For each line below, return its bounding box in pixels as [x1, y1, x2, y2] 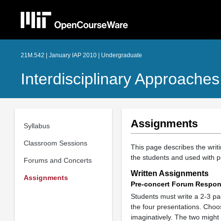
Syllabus [23, 121, 50, 130]
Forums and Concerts [23, 156, 92, 164]
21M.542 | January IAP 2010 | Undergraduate [21, 52, 142, 59]
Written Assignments [130, 169, 209, 178]
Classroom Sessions [23, 139, 87, 147]
